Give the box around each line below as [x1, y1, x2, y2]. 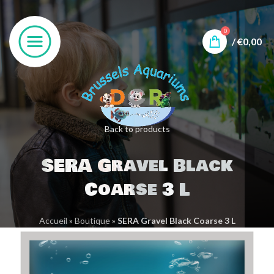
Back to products [104, 124, 170, 135]
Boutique [74, 215, 110, 226]
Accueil [39, 215, 67, 226]
